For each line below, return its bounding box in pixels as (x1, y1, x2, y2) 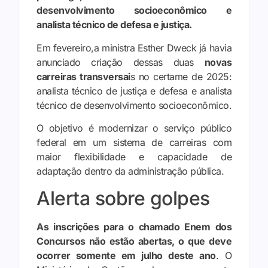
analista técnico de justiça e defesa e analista (36, 84, 232, 97)
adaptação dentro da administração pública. (36, 165, 224, 178)
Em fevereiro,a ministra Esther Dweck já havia (36, 41, 232, 54)
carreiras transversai (36, 70, 130, 83)
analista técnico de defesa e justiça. (36, 19, 192, 31)
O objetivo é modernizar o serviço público (36, 122, 232, 135)
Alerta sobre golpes (36, 186, 210, 210)
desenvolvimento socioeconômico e (36, 4, 232, 17)
